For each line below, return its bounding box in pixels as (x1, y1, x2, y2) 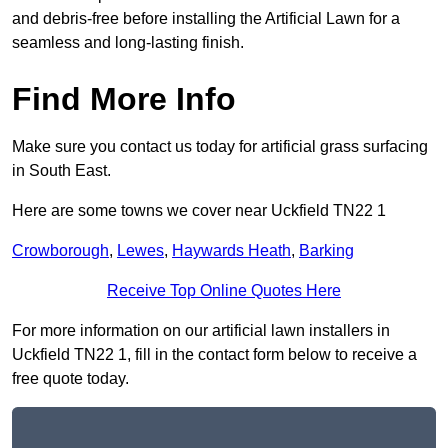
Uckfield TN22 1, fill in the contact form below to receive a (12, 346, 417, 364)
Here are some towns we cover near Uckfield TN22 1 (12, 202, 386, 220)
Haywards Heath (172, 242, 291, 260)
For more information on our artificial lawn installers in (12, 322, 390, 340)
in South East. (12, 162, 111, 180)
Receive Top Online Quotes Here (107, 282, 341, 300)
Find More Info (12, 81, 236, 118)
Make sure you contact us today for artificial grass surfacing (12, 138, 428, 156)
